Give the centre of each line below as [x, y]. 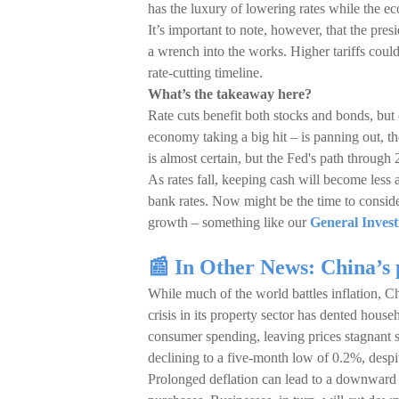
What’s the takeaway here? [230, 94]
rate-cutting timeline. [205, 73]
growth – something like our [229, 222]
